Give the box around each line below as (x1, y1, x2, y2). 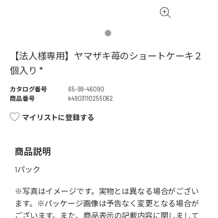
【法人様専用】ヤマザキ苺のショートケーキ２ (10, 50, 203, 62)
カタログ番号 (10, 85, 48, 93)
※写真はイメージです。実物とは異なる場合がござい (15, 186, 199, 196)
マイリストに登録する (22, 113, 94, 122)
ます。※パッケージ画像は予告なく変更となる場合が (15, 199, 199, 208)
